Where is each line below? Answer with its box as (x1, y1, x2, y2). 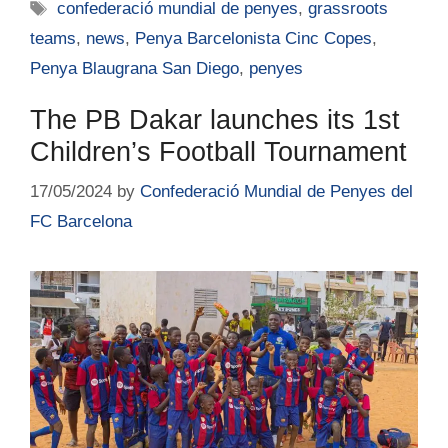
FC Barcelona (30, 211, 132, 231)
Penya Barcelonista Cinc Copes (135, 29, 372, 49)
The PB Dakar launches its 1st (30, 105, 400, 136)
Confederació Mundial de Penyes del (140, 181, 413, 201)
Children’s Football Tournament (30, 137, 407, 168)
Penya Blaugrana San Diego (30, 59, 239, 79)
